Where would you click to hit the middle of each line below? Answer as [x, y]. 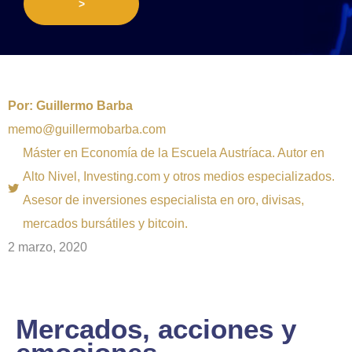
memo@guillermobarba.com [87, 129]
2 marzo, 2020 [48, 247]
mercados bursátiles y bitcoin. [105, 223]
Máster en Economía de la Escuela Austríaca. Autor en [174, 152]
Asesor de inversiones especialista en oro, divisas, [163, 200]
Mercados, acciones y [156, 328]
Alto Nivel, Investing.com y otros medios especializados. [179, 176]
